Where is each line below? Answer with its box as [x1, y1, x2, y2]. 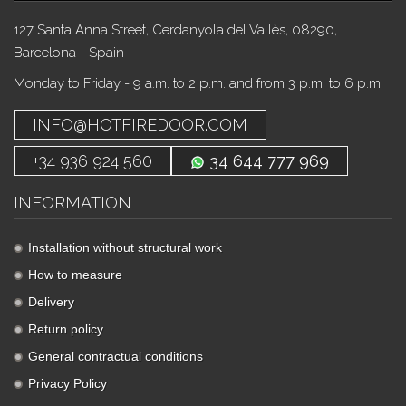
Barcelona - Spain [14, 44, 124, 61]
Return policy [28, 322, 103, 336]
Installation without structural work [28, 240, 222, 255]
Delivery [28, 295, 74, 309]
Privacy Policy [28, 376, 107, 391]
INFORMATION [14, 193, 131, 212]
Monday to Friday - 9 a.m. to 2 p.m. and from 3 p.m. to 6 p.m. [14, 75, 383, 92]
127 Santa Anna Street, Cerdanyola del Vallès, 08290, [14, 22, 337, 38]
